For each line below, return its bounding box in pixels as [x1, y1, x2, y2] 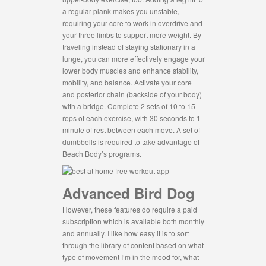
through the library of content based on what [62, 240, 204, 251]
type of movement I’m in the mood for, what [62, 252, 199, 262]
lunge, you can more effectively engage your [62, 53, 205, 64]
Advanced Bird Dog [62, 183, 195, 204]
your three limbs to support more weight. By [62, 30, 201, 40]
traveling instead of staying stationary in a [62, 42, 195, 52]
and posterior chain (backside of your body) [62, 89, 202, 100]
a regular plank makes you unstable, [62, 6, 179, 17]
